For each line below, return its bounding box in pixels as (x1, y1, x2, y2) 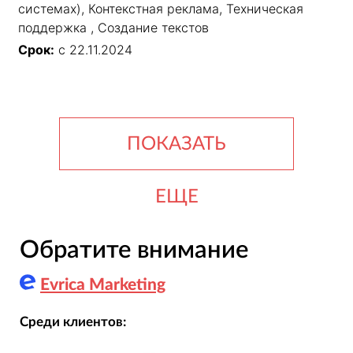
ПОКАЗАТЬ (127, 135, 226, 154)
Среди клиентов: (19, 314, 126, 329)
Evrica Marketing (40, 277, 165, 294)
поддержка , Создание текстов (18, 20, 209, 36)
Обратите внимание (19, 238, 248, 263)
